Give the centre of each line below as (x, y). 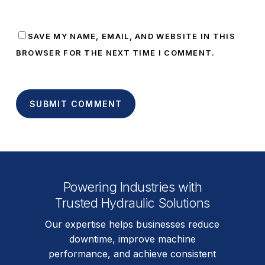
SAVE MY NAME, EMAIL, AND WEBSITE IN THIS (131, 36)
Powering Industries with (132, 187)
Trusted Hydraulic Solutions (132, 203)
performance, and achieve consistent (132, 253)
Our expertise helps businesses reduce (132, 224)
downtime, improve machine (132, 239)
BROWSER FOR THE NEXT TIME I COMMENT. (115, 53)
